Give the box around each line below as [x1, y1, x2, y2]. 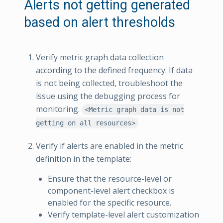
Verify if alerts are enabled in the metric [36, 140, 183, 151]
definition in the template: [36, 153, 131, 164]
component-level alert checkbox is [48, 185, 175, 196]
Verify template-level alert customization [48, 209, 199, 220]
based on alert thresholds [24, 14, 175, 30]
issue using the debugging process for [36, 90, 180, 102]
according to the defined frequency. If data [36, 64, 193, 76]
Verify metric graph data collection [36, 51, 164, 63]
